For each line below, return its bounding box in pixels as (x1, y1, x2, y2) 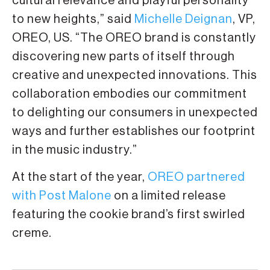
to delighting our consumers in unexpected (12, 106, 258, 119)
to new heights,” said (12, 13, 134, 25)
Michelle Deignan (134, 13, 233, 25)
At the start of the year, (12, 171, 148, 183)
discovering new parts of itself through (12, 50, 235, 63)
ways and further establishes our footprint (12, 125, 256, 137)
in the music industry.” (12, 143, 137, 156)
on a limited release (111, 189, 226, 202)
